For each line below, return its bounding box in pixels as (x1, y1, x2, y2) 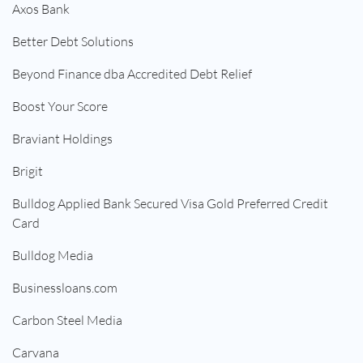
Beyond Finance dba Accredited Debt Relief (12, 66, 252, 83)
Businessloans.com (12, 280, 117, 297)
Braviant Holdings (12, 130, 113, 147)
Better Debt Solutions (12, 33, 134, 50)
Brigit (12, 163, 43, 180)
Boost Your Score (12, 98, 108, 115)
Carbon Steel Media (12, 312, 122, 329)
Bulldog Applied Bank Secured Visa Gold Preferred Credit (12, 195, 328, 212)
